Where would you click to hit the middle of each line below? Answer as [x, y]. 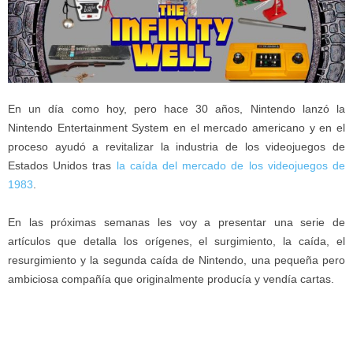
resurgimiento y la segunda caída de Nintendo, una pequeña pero [176, 260]
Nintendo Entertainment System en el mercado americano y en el [176, 128]
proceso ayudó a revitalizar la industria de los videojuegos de [176, 147]
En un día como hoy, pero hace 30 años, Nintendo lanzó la [176, 109]
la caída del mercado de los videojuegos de [231, 166]
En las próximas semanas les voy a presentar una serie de [176, 223]
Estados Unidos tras [62, 166]
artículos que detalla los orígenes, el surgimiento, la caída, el [176, 242]
